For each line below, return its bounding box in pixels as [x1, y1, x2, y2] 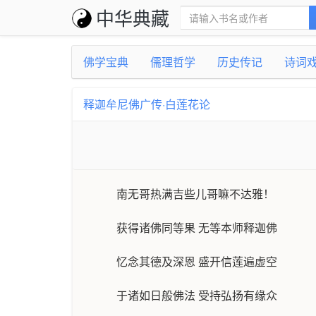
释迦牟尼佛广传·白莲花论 [83, 96, 210, 112]
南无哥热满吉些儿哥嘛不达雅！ [116, 188, 274, 200]
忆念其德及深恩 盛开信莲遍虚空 [116, 256, 277, 268]
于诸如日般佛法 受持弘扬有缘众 [116, 290, 277, 302]
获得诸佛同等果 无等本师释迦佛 [116, 222, 277, 234]
